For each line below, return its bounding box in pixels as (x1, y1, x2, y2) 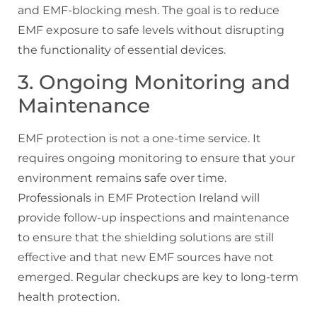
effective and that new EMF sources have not (18, 250, 274, 264)
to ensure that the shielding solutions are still (18, 230, 274, 244)
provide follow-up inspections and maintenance (18, 210, 289, 224)
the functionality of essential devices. (18, 43, 226, 57)
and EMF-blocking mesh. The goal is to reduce (18, 4, 279, 18)
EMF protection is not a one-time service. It (18, 131, 261, 145)
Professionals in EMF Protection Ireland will (18, 190, 260, 204)
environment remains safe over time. (18, 171, 226, 185)
